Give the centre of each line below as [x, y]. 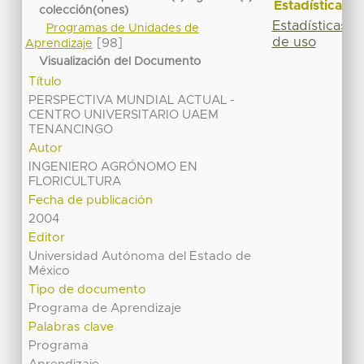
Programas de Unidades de [122, 29]
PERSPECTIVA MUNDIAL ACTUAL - [132, 101]
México [50, 271]
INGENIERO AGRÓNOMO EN [113, 167]
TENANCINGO [71, 130]
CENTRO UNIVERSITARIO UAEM [124, 115]
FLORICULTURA [75, 182]
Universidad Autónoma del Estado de [140, 257]
